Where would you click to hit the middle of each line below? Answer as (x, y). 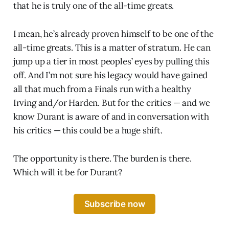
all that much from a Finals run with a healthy (102, 89)
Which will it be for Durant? (67, 172)
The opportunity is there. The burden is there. (102, 158)
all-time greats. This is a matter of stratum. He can (112, 47)
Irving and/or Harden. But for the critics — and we (112, 102)
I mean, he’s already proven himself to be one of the (113, 33)
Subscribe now (114, 204)
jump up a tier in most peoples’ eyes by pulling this (111, 61)
